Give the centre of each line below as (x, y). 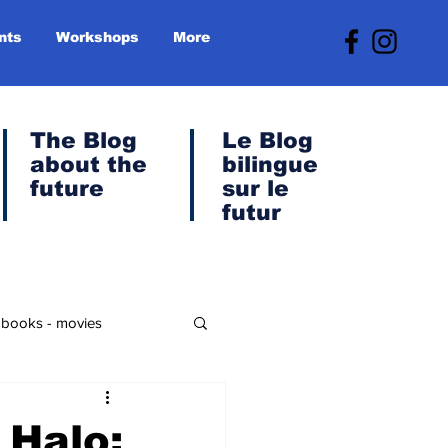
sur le (255, 188)
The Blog (83, 140)
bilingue (270, 164)
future (67, 188)
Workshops (97, 37)
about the (88, 164)
